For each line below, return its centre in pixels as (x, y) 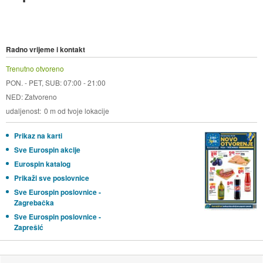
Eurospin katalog (42, 164)
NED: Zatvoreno (31, 97)
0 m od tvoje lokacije (76, 111)
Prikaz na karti (38, 136)
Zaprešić (28, 227)
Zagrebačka (34, 203)
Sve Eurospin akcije (47, 150)
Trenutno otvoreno (35, 69)
